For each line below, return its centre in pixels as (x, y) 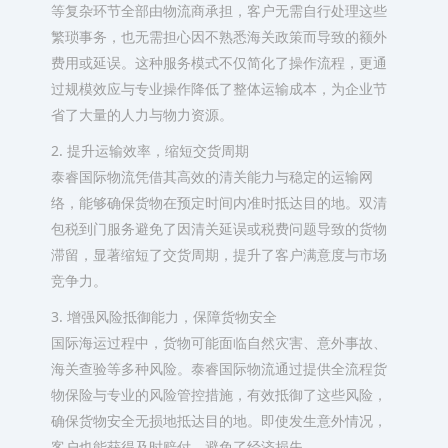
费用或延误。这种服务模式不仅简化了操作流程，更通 (218, 62)
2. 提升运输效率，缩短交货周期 (149, 150)
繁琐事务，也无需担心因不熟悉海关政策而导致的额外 (218, 36)
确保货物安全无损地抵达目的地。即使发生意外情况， (218, 420)
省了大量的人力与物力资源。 (141, 114)
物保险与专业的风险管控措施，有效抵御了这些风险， (218, 394)
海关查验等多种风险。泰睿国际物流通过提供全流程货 (218, 368)
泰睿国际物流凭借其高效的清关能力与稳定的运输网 (211, 176)
